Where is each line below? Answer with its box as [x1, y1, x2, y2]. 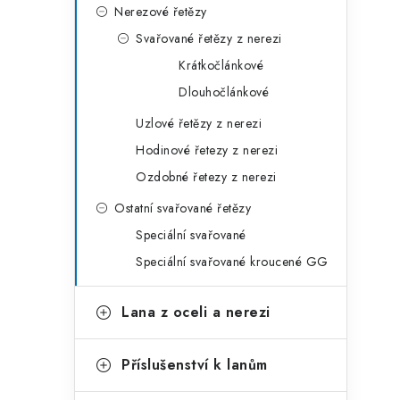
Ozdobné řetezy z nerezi [136, 168, 277, 186]
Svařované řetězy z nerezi [136, 29, 282, 47]
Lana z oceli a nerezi [121, 302, 271, 322]
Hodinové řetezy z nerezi [136, 141, 278, 159]
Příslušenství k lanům [121, 354, 268, 375]
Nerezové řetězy [114, 3, 207, 21]
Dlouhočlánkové [179, 83, 269, 101]
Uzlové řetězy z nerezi [136, 114, 262, 132]
